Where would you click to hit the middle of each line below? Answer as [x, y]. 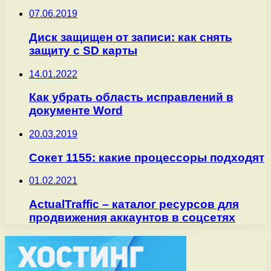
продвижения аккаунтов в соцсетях [132, 218]
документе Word [76, 111]
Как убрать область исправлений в [131, 97]
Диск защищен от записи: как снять [131, 37]
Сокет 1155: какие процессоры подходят [147, 157]
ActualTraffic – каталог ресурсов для [134, 204]
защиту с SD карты [83, 50]
